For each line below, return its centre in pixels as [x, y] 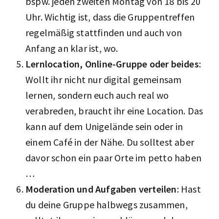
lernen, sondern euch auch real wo [97, 95]
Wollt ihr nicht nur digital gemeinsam [104, 79]
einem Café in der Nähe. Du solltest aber [110, 142]
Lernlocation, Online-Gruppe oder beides [112, 64]
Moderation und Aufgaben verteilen [101, 189]
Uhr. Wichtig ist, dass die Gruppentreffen [110, 17]
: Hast [189, 189]
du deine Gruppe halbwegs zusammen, [107, 204]
